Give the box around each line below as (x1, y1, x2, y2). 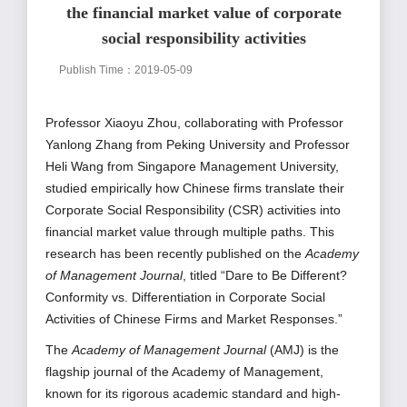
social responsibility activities (101, 29, 306, 48)
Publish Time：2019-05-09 (59, 64, 193, 77)
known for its (45, 386, 122, 402)
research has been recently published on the (45, 246, 305, 262)
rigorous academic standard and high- (122, 386, 341, 402)
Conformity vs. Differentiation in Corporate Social (45, 290, 325, 305)
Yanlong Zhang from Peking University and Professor (45, 137, 350, 153)
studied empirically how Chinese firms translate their (45, 181, 344, 196)
